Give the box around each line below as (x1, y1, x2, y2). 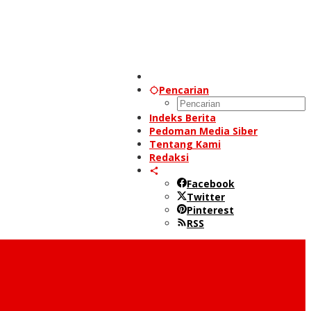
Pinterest (187, 203, 234, 217)
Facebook (187, 177, 235, 190)
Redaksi (149, 151, 189, 164)
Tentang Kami (149, 137, 221, 151)
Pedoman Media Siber (149, 124, 258, 137)
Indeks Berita (149, 111, 216, 124)
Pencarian (159, 83, 209, 96)
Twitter (187, 190, 225, 203)
